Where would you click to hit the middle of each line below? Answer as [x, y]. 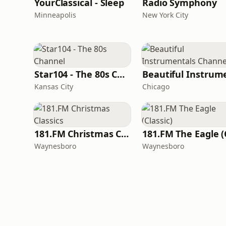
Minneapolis [55, 15]
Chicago [156, 87]
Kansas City [54, 87]
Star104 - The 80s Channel [121, 74]
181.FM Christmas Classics [125, 134]
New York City [165, 15]
